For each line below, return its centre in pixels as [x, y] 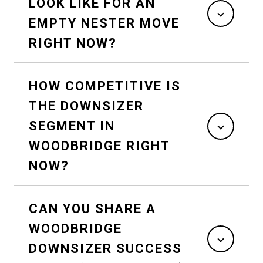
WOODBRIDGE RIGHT [100, 146]
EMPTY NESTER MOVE [104, 23]
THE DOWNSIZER [86, 106]
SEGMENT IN [72, 126]
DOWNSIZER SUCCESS [105, 249]
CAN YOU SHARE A [92, 209]
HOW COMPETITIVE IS [105, 86]
